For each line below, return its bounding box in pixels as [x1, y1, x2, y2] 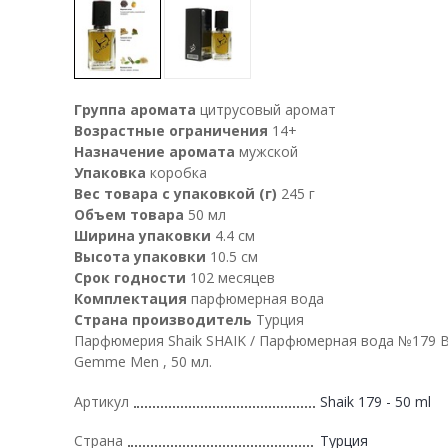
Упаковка [74, 162, 146, 182]
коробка [150, 162, 207, 182]
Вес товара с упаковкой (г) [74, 183, 277, 203]
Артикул [74, 391, 129, 411]
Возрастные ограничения [74, 120, 268, 140]
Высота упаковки [74, 246, 206, 266]
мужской [239, 141, 298, 161]
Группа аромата [74, 99, 196, 119]
